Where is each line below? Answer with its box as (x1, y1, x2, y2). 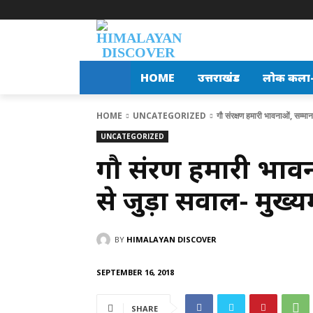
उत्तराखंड (197, 70, 240, 85)
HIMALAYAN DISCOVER (126, 233, 217, 245)
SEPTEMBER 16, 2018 (96, 266, 174, 277)
